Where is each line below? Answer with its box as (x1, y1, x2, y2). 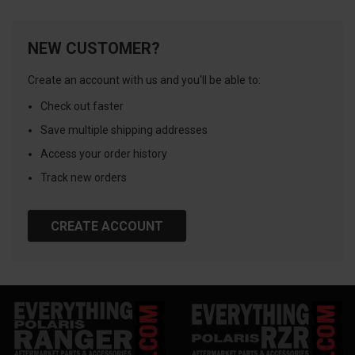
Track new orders (40, 171, 128, 184)
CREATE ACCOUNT (51, 219, 163, 234)
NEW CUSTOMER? (28, 39, 160, 58)
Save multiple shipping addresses (40, 124, 208, 136)
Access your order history (40, 147, 168, 160)
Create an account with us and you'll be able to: (28, 74, 261, 86)
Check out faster (40, 100, 124, 113)
